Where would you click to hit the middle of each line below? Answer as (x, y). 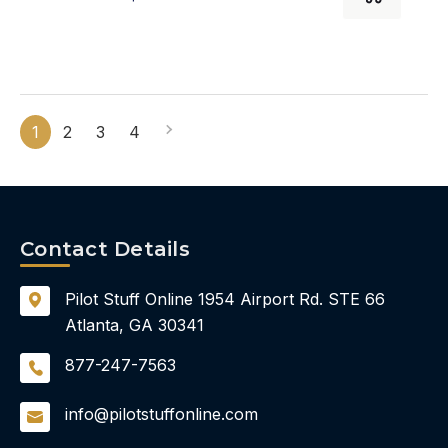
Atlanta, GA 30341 (134, 324)
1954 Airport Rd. (258, 298)
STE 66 (354, 298)
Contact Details (105, 248)
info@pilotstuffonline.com (161, 413)
